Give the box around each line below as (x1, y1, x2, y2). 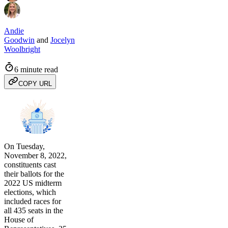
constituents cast (4, 160, 56, 169)
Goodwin (4, 36, 35, 44)
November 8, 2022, (4, 151, 67, 160)
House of (4, 215, 34, 224)
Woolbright (4, 45, 40, 53)
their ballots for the (4, 169, 64, 178)
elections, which (4, 188, 56, 196)
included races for (4, 197, 61, 206)
